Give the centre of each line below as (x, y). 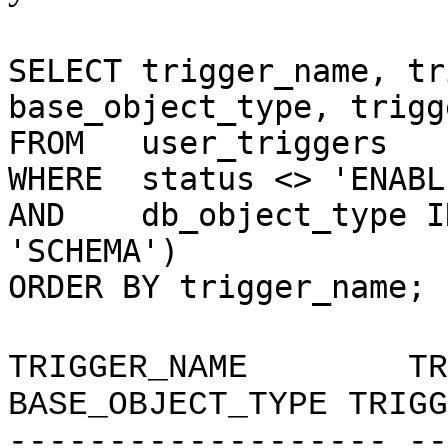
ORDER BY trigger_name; (217, 287)
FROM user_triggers (198, 143)
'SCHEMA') (93, 251)
